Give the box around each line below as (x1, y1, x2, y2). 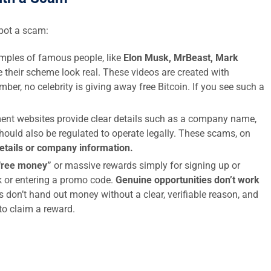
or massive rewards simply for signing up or (51, 160, 240, 171)
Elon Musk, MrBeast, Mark (123, 52, 238, 64)
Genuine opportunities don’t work (116, 174, 260, 186)
